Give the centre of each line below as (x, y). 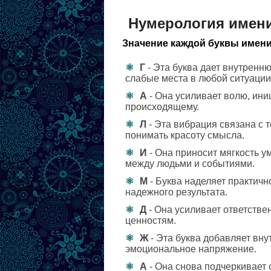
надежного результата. (176, 192)
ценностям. (151, 220)
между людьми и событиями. (190, 164)
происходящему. (162, 107)
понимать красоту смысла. (185, 135)
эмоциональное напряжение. (191, 249)
